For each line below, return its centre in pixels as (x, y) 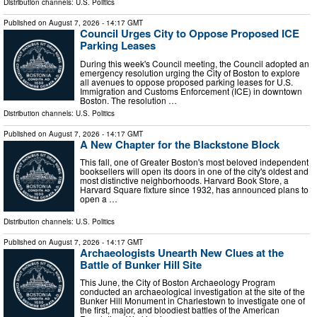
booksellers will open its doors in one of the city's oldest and (194, 171)
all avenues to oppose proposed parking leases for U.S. (186, 81)
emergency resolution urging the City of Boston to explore (190, 72)
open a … (99, 199)
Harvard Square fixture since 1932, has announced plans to (194, 190)
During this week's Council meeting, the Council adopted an (195, 63)
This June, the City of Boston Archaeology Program (178, 282)
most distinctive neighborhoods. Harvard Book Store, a (184, 180)
